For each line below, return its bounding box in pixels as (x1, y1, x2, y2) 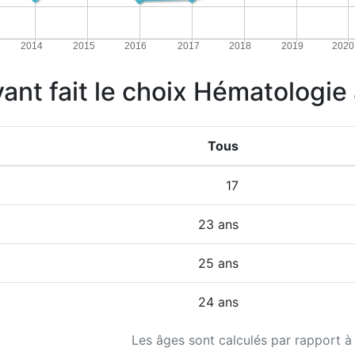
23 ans (198, 216, 239, 232)
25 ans (198, 255, 239, 271)
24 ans (198, 294, 239, 310)
